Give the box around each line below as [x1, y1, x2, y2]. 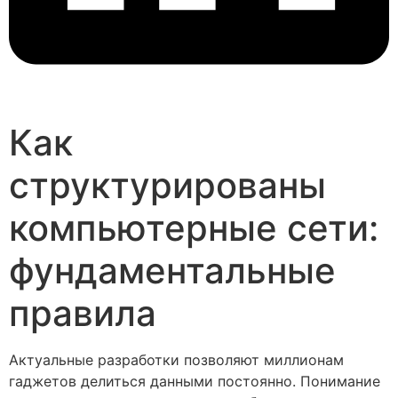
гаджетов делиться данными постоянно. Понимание [9, 372, 380, 391]
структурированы [9, 163, 326, 208]
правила [9, 291, 156, 336]
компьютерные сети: [9, 206, 378, 251]
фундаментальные [9, 249, 336, 293]
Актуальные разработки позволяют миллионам [9, 351, 344, 370]
